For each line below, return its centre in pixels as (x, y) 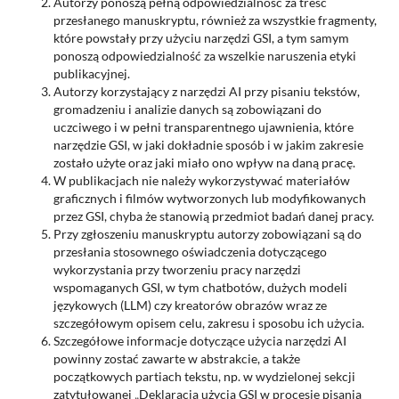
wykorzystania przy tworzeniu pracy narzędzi (177, 269)
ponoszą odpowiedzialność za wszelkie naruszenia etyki (204, 55)
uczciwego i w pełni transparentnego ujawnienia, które (203, 126)
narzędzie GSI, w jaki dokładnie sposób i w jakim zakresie (208, 144)
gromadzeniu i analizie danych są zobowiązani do (187, 109)
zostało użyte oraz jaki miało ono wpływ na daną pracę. (205, 162)
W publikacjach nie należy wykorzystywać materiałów (201, 180)
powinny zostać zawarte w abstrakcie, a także (176, 358)
